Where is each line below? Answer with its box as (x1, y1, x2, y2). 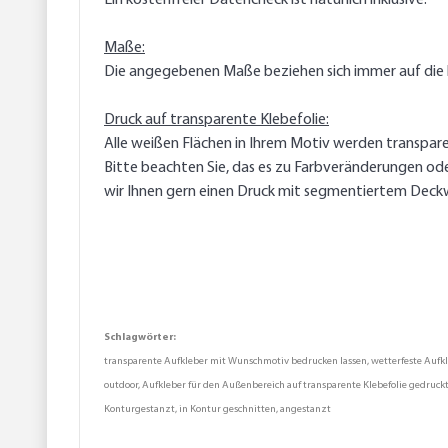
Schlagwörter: (104, 332, 176, 344)
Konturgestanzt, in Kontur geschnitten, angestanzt (104, 404, 331, 416)
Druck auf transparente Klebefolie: (104, 112, 329, 129)
